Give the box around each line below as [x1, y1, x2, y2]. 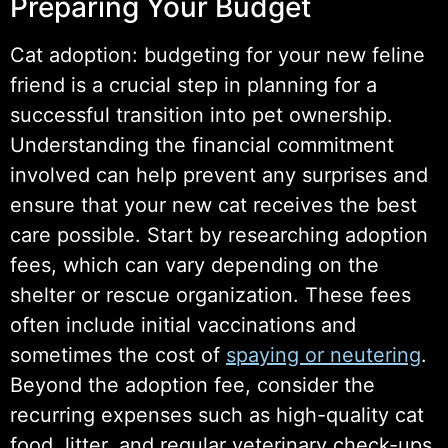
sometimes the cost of [10, 342, 226, 367]
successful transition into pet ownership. [10, 102, 393, 127]
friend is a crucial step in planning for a [10, 72, 377, 97]
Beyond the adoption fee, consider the [10, 372, 375, 397]
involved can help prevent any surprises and [10, 162, 428, 187]
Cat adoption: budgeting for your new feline [10, 42, 425, 67]
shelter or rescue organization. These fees [10, 282, 411, 307]
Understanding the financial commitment [10, 132, 394, 157]
